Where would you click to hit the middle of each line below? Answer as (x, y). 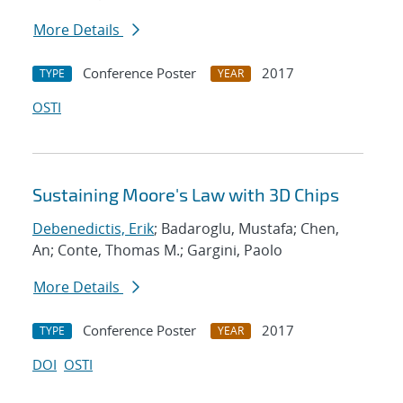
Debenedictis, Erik (93, 229)
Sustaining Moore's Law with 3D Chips (186, 195)
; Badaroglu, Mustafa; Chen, (246, 229)
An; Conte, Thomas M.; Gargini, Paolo (157, 251)
